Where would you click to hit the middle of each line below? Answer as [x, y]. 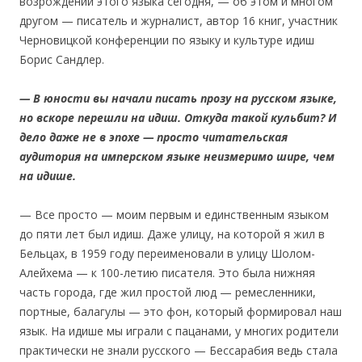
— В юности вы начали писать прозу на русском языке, [178, 98]
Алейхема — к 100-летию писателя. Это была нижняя [167, 272]
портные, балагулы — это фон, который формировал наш [181, 311]
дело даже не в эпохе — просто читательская [154, 137]
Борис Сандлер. [62, 59]
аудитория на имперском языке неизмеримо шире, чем [177, 156]
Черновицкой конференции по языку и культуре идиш [167, 40]
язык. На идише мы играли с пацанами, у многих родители [179, 330]
